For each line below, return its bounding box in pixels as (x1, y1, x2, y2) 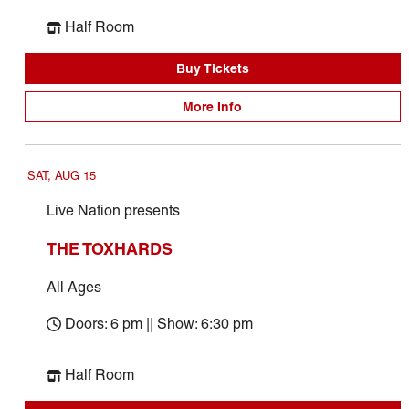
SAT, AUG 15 (26, 169, 96, 183)
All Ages (46, 278, 101, 296)
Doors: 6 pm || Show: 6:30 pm (64, 315, 253, 332)
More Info (183, 99, 243, 115)
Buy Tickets (175, 60, 249, 77)
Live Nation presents (46, 202, 180, 219)
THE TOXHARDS (46, 238, 173, 259)
